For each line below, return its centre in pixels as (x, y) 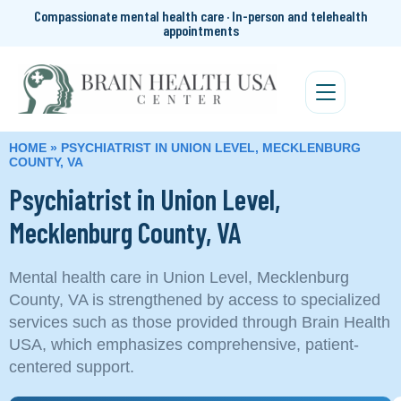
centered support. (72, 367)
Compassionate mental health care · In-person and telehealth (200, 16)
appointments (200, 30)
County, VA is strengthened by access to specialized (195, 299)
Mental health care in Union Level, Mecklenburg (179, 277)
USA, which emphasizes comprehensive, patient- (184, 344)
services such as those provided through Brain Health (200, 322)
